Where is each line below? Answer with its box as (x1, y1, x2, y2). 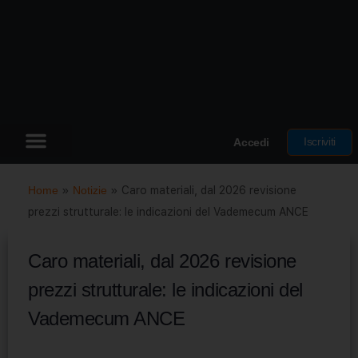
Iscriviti (304, 134, 336, 148)
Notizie (73, 183, 107, 197)
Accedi (233, 135, 270, 149)
